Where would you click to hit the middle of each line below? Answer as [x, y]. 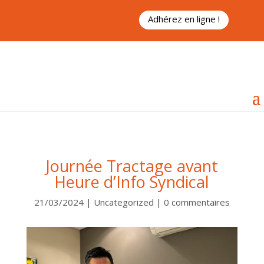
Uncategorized [123, 202]
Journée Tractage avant [132, 166]
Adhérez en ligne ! [184, 19]
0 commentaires [197, 202]
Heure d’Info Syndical [132, 181]
